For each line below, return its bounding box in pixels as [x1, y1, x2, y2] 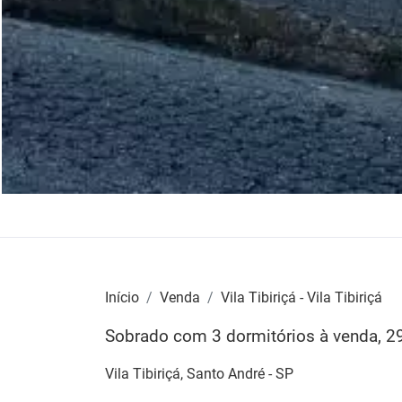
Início [105, 288, 139, 306]
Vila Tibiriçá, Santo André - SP [105, 364, 293, 382]
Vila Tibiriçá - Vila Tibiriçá [221, 288, 382, 306]
